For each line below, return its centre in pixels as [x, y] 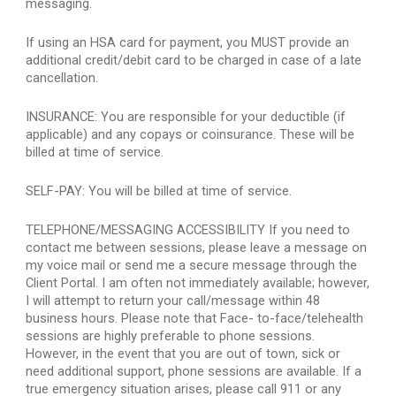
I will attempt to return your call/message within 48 [173, 301]
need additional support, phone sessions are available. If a [194, 371]
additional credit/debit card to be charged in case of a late [194, 60]
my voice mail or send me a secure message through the [192, 265]
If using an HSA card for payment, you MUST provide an [188, 42]
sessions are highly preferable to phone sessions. [171, 336]
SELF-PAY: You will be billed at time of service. [159, 191]
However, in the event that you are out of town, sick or [183, 354]
